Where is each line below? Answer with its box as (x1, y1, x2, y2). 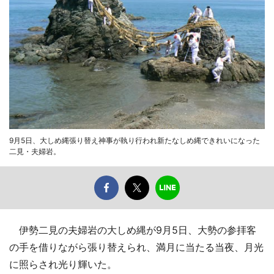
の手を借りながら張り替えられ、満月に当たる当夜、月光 (9, 240, 264, 253)
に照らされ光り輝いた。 (9, 257, 117, 270)
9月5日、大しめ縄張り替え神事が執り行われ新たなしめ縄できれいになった (9, 135, 260, 145)
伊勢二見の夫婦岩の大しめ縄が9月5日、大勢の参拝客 (9, 223, 256, 236)
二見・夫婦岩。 (9, 146, 61, 156)
